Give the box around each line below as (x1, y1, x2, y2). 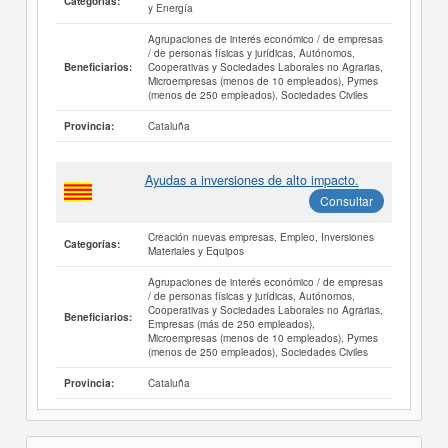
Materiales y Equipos (147, 243, 244, 259)
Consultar (319, 192, 373, 210)
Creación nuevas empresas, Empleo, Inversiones (147, 229, 374, 245)
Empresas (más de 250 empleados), (147, 316, 315, 332)
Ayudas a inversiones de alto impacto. (144, 171, 359, 190)
